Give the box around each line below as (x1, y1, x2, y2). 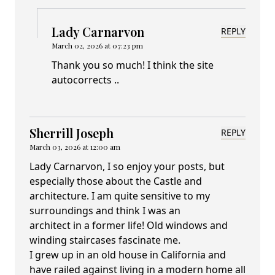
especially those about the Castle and (29, 174, 202, 188)
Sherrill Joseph (29, 125, 114, 142)
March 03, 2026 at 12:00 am (29, 142, 120, 152)
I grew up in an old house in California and (29, 248, 226, 262)
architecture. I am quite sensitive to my (29, 189, 210, 203)
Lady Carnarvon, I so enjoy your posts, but (29, 160, 225, 174)
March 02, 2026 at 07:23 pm (52, 41, 143, 51)
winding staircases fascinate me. (29, 233, 180, 247)
